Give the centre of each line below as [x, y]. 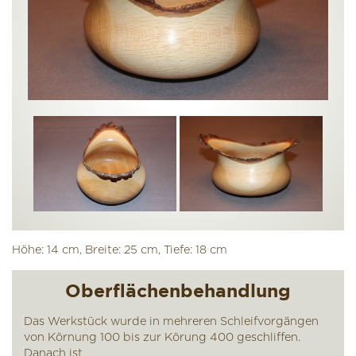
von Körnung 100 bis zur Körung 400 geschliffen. [162, 337]
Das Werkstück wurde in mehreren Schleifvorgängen [171, 321]
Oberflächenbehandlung [178, 290]
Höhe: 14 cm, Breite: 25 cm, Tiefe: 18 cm [120, 250]
